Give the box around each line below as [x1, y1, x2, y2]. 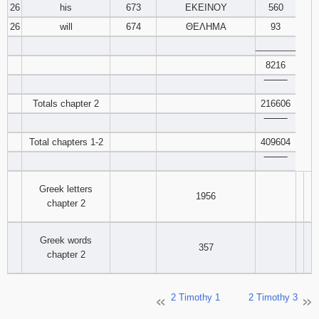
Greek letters [39, 184, 93, 194]
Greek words [40, 235, 92, 246]
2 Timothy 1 [171, 292, 220, 303]
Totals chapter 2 [33, 98, 99, 109]
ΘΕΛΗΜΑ [185, 21, 226, 32]
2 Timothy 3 [249, 292, 298, 303]
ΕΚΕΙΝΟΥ [184, 2, 227, 13]
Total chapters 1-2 [28, 137, 103, 147]
